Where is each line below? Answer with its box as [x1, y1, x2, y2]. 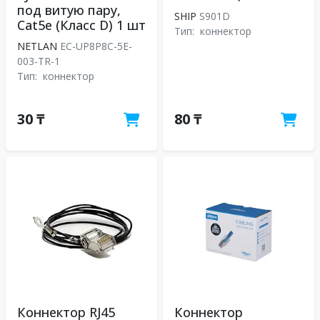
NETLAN [17, 39, 57, 53]
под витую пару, [17, 1, 121, 19]
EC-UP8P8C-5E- [57, 39, 132, 53]
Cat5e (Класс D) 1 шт [17, 16, 146, 34]
